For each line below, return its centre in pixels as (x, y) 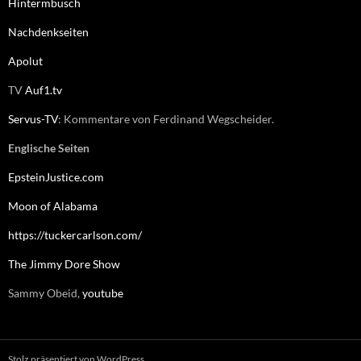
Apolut (25, 61)
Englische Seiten (49, 148)
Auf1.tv (44, 90)
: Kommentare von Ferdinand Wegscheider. (166, 119)
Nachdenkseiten (48, 32)
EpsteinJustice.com (56, 177)
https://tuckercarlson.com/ (75, 235)
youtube (103, 293)
